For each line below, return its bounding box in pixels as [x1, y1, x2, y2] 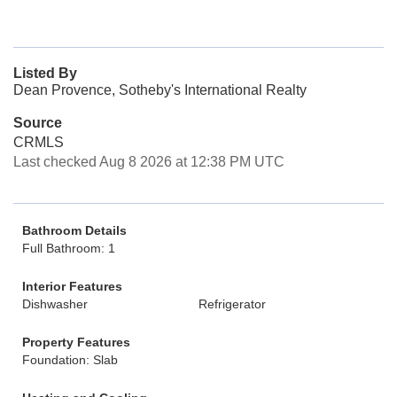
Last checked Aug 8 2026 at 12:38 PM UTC [13, 154, 284, 169]
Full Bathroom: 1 [22, 241, 115, 255]
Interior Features [22, 279, 122, 293]
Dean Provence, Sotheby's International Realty [13, 82, 307, 97]
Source [13, 115, 62, 130]
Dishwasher [22, 297, 88, 311]
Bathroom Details [22, 223, 127, 237]
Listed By [13, 66, 77, 81]
